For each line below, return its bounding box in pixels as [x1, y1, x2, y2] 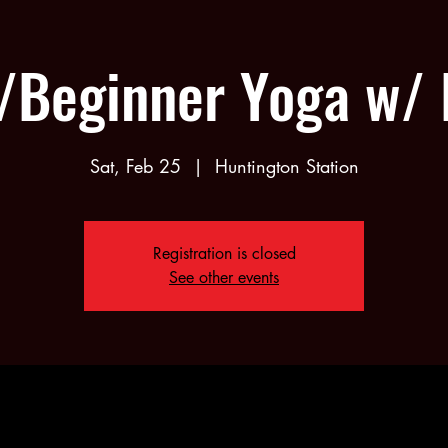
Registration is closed [152, 243, 296, 264]
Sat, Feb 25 [89, 154, 181, 178]
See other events [169, 267, 279, 288]
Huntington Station [214, 154, 359, 178]
